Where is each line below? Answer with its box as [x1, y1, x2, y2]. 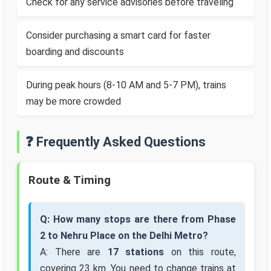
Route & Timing [28, 174, 111, 188]
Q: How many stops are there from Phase [40, 214, 236, 226]
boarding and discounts [26, 46, 124, 58]
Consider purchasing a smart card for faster [26, 30, 211, 42]
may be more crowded [26, 96, 121, 108]
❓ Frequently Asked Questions [25, 134, 206, 150]
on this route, [164, 246, 237, 258]
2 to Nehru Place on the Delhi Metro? [40, 230, 208, 242]
